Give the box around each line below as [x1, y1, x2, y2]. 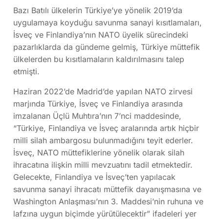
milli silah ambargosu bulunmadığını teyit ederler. [13, 135, 193, 145]
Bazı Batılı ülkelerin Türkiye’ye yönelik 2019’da [13, 5, 182, 15]
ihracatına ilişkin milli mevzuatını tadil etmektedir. [13, 159, 193, 170]
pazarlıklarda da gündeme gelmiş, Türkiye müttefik [13, 42, 200, 52]
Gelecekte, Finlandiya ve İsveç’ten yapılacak [13, 172, 175, 182]
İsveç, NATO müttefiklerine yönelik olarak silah [13, 147, 184, 157]
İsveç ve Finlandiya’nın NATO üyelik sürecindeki [13, 29, 188, 40]
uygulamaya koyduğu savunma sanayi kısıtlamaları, [13, 17, 202, 27]
